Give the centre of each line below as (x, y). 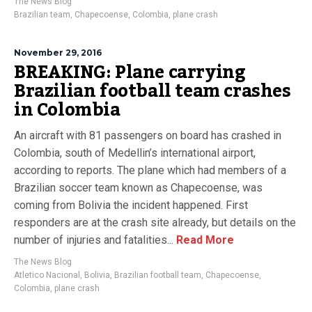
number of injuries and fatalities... (94, 240)
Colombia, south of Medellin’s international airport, (135, 153)
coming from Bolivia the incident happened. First (131, 205)
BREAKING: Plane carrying (130, 72)
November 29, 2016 (58, 53)
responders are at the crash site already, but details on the (155, 223)
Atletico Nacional (47, 275)
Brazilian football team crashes (153, 91)
